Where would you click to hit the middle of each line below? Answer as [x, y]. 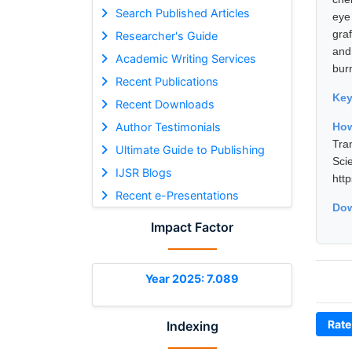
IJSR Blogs [143, 172]
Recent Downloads [165, 104]
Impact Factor [192, 227]
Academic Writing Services [185, 58]
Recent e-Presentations [177, 195]
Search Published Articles [182, 13]
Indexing [192, 326]
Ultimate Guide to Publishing [190, 149]
